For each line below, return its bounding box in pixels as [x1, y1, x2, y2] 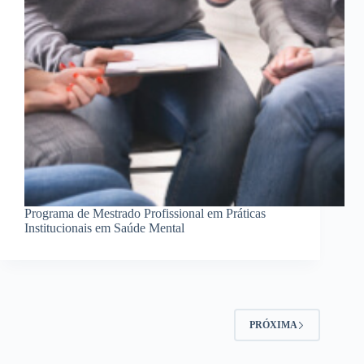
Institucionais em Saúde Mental [24, 221, 184, 236]
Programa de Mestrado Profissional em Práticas [24, 206, 266, 221]
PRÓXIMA [249, 318, 298, 331]
